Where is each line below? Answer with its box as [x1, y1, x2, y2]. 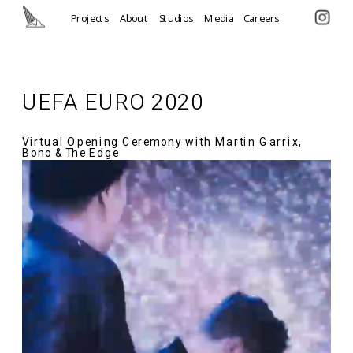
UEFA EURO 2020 [22, 88, 204, 115]
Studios [159, 10, 195, 26]
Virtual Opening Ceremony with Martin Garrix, [22, 136, 303, 148]
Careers [243, 10, 280, 26]
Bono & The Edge [22, 147, 120, 159]
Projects [70, 10, 110, 26]
